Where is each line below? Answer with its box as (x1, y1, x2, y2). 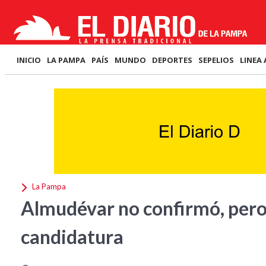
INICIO (17, 55, 41, 65)
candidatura (21, 225, 123, 248)
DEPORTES (152, 55, 192, 65)
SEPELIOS (198, 55, 234, 65)
